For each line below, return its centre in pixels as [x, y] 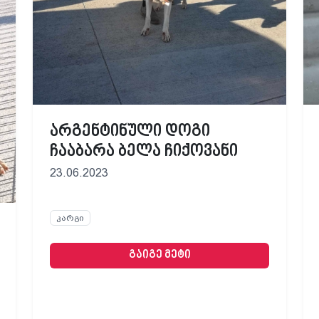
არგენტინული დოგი [130, 131]
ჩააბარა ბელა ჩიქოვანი [144, 151]
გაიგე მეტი [159, 256]
